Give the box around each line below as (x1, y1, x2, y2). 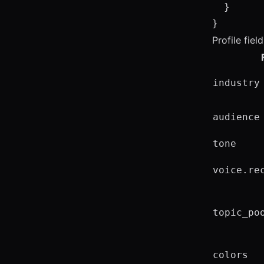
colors (213, 249, 248, 260)
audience (213, 111, 260, 123)
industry (213, 77, 260, 88)
